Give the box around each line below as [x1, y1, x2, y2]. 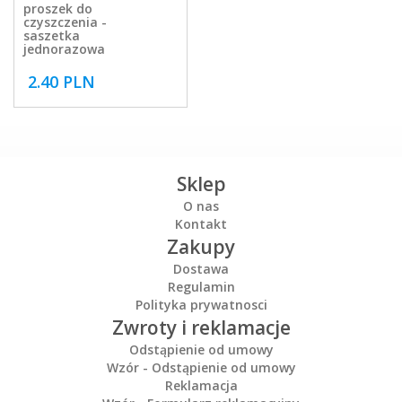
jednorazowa [23, 39, 105, 57]
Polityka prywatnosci [135, 296, 267, 314]
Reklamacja [164, 377, 238, 395]
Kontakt [175, 215, 227, 233]
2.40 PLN [28, 71, 95, 93]
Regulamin [167, 278, 235, 296]
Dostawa [173, 260, 229, 278]
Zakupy [167, 234, 235, 260]
